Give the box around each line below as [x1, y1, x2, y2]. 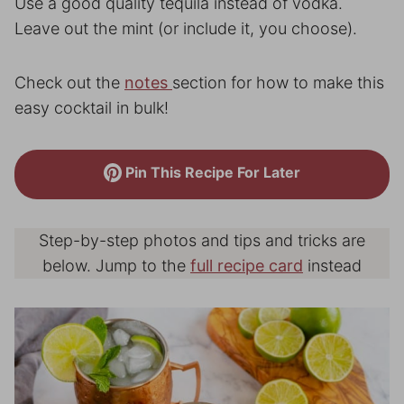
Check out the [14, 73, 124, 92]
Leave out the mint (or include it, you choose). [14, 19, 357, 38]
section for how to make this [172, 73, 384, 92]
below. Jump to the [42, 256, 190, 275]
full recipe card [190, 256, 303, 275]
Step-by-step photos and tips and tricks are [39, 231, 365, 250]
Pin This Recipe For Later [122, 163, 301, 181]
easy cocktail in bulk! [14, 98, 169, 117]
